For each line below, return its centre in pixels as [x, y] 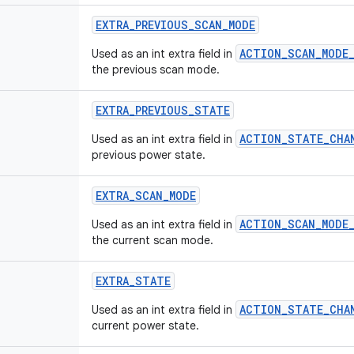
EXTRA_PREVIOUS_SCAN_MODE [175, 25]
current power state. [145, 326]
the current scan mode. [153, 240]
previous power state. [149, 155]
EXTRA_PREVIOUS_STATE [163, 110]
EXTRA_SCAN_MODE [146, 196]
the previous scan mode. [156, 70]
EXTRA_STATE [133, 281]
